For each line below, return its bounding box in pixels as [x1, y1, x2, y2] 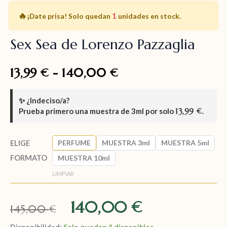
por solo [144, 106, 175, 116]
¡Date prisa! [27, 12, 67, 21]
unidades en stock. [117, 12, 181, 21]
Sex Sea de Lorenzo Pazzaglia [10, 35, 195, 54]
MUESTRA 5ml [161, 138, 209, 147]
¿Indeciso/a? [26, 95, 69, 105]
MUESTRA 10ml [58, 153, 110, 162]
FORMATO [10, 153, 47, 162]
